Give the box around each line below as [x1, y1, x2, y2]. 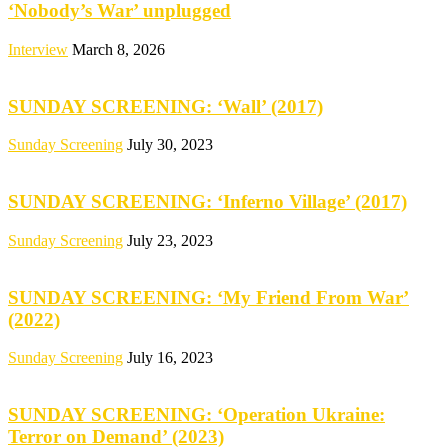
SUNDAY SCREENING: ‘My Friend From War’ [8, 286, 409, 308]
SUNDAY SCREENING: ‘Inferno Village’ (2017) [8, 191, 407, 213]
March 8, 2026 [72, 41, 165, 59]
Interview [8, 41, 68, 59]
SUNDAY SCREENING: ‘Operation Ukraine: [8, 404, 385, 426]
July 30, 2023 [127, 136, 213, 154]
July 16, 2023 [127, 349, 213, 367]
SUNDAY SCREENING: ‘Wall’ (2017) [8, 95, 323, 117]
